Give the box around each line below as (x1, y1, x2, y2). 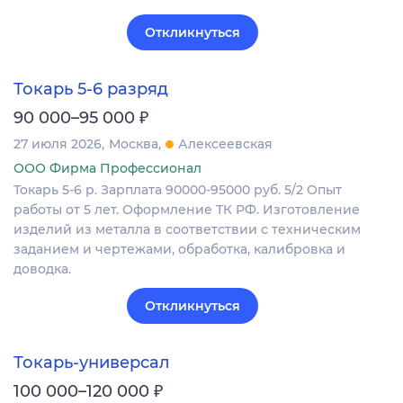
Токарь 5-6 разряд (13, 78, 168, 99)
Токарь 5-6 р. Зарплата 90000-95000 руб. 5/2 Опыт (13, 181, 342, 198)
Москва (109, 135, 158, 152)
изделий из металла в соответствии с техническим (13, 220, 361, 237)
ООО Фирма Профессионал (13, 159, 201, 176)
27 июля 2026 (13, 135, 102, 152)
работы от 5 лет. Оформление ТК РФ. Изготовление (13, 201, 360, 218)
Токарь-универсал (13, 353, 170, 373)
